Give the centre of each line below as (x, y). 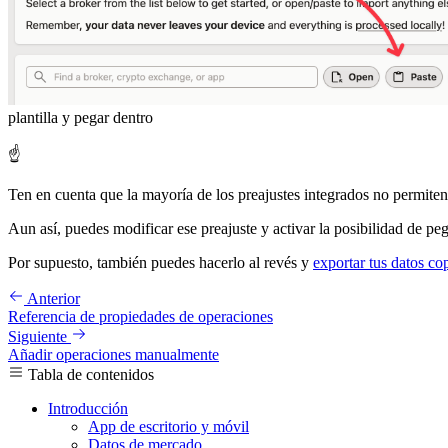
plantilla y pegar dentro (80, 118)
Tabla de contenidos (91, 375)
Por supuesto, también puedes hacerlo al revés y (160, 263)
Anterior (53, 299)
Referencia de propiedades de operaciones (140, 317)
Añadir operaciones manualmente (113, 355)
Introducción (88, 409)
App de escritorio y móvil (168, 427)
